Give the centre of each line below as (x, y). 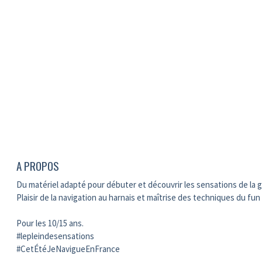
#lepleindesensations (56, 236)
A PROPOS (38, 166)
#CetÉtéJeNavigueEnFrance (68, 249)
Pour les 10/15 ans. (50, 223)
